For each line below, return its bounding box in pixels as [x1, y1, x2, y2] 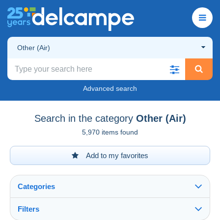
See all [20, 210, 43, 219]
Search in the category [34, 112, 133, 124]
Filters [18, 204, 39, 213]
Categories [18, 182, 55, 191]
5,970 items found [82, 128, 138, 136]
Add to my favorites [84, 151, 148, 160]
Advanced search [83, 84, 137, 92]
